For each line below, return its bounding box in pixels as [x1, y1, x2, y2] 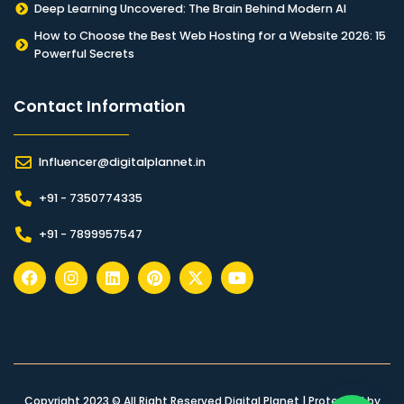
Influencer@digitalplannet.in [38, 154, 206, 170]
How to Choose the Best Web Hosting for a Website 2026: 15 [33, 28, 386, 43]
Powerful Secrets [33, 46, 134, 61]
